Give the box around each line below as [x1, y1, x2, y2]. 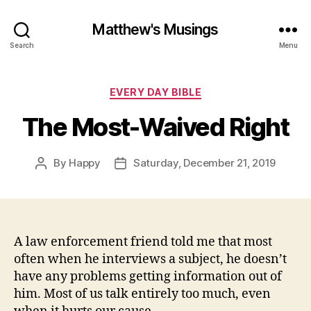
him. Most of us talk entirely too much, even [14, 285, 271, 302]
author [40, 171, 73, 185]
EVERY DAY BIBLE [109, 86, 202, 98]
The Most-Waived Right [22, 111, 289, 142]
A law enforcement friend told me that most [14, 233, 272, 250]
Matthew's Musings [92, 20, 219, 38]
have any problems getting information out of [14, 268, 282, 285]
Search [10, 40, 34, 49]
